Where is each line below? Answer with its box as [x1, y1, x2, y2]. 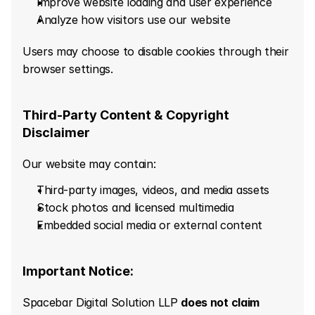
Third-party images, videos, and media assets [37, 183, 269, 197]
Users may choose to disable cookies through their [22, 44, 289, 58]
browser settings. [22, 62, 113, 76]
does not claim [181, 295, 259, 309]
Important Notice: [22, 264, 134, 278]
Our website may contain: [22, 157, 156, 171]
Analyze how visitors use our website [37, 13, 231, 27]
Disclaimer [22, 125, 90, 140]
